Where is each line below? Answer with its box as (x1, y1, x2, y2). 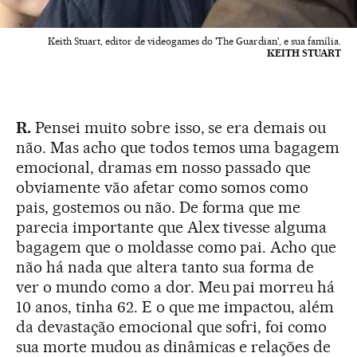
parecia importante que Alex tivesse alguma (16, 217, 328, 237)
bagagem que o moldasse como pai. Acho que (16, 237, 337, 257)
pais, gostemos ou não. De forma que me (16, 197, 301, 217)
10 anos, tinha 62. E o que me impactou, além (16, 296, 335, 316)
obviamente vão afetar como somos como (16, 177, 309, 197)
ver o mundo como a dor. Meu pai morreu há (16, 277, 335, 296)
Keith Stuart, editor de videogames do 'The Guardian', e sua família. (48, 34, 341, 47)
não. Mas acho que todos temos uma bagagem (16, 137, 340, 157)
